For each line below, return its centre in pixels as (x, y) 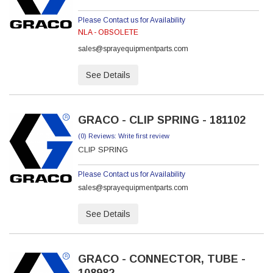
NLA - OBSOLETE (108, 32)
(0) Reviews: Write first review (123, 136)
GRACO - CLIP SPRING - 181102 (161, 120)
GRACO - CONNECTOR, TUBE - (161, 259)
